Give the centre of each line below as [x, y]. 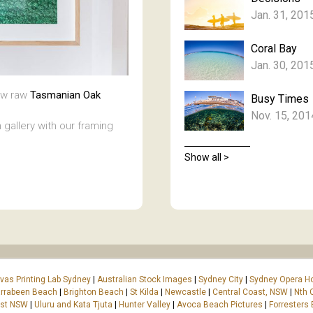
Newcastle [185, 292]
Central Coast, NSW [250, 292]
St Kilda [144, 292]
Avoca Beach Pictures [220, 304]
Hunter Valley [145, 304]
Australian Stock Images [145, 279]
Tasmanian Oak [65, 95]
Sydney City [221, 279]
